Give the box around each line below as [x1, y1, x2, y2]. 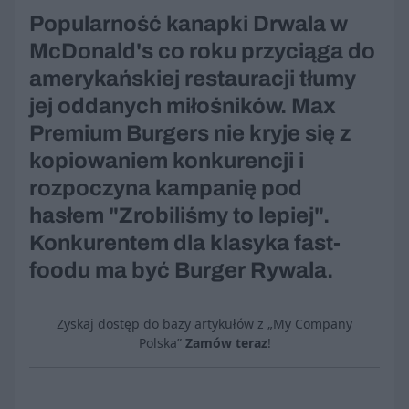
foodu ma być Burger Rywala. [29, 258, 333, 283]
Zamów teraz [184, 334, 267, 352]
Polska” [138, 334, 185, 352]
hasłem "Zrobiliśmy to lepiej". [29, 204, 330, 228]
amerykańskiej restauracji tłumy [29, 67, 356, 91]
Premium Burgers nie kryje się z [29, 121, 351, 146]
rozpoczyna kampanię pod [29, 176, 302, 201]
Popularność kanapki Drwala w [29, 12, 348, 37]
